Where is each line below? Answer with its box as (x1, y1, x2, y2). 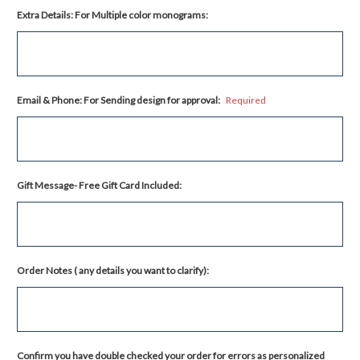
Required (225, 93, 266, 106)
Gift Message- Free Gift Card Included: (17, 178, 182, 191)
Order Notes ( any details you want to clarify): (17, 264, 209, 276)
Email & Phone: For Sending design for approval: (17, 93, 222, 106)
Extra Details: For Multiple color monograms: (17, 8, 208, 21)
